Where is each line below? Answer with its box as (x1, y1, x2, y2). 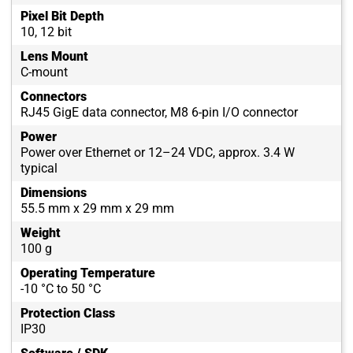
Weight (20, 225, 61, 241)
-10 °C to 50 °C (20, 281, 101, 297)
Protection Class (20, 306, 115, 321)
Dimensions (20, 185, 87, 201)
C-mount (20, 65, 68, 80)
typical (20, 161, 58, 176)
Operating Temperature (20, 266, 155, 281)
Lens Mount (20, 49, 88, 65)
